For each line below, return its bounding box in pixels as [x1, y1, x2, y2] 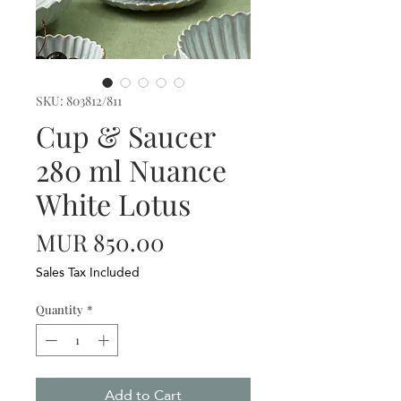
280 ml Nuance [36, 150, 226, 190]
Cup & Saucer [36, 116, 215, 156]
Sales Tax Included [36, 260, 140, 285]
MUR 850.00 [36, 226, 165, 259]
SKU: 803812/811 [36, 92, 122, 110]
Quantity [36, 302, 83, 318]
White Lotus [36, 184, 191, 224]
